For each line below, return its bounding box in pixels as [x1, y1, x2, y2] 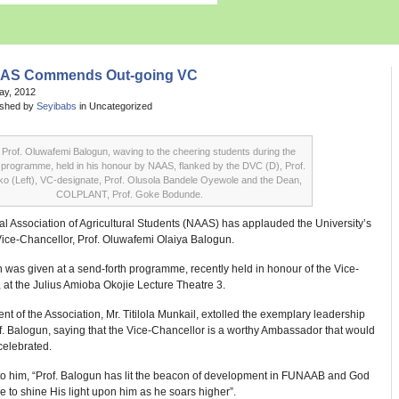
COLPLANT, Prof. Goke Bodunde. [55, 189, 203, 199]
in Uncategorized [77, 101, 152, 111]
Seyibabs [37, 101, 77, 111]
